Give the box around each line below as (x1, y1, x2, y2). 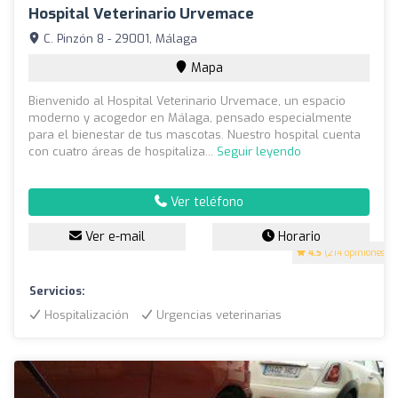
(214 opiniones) (322, 246, 388, 259)
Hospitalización (41, 306, 129, 322)
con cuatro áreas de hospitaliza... (28, 143, 217, 159)
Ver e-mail (82, 227, 145, 245)
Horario (274, 227, 321, 245)
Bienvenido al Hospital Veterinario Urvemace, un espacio (28, 92, 346, 108)
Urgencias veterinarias (153, 306, 282, 322)
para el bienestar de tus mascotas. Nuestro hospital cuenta (28, 126, 361, 142)
